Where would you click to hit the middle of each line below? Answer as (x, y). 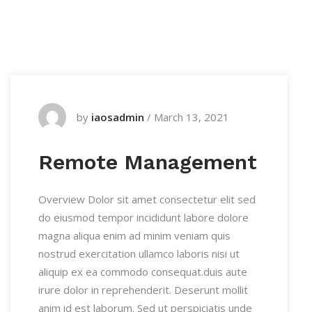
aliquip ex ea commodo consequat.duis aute (143, 272)
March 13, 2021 (192, 117)
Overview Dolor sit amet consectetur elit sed (147, 199)
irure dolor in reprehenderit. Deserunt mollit (143, 290)
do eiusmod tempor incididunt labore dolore (143, 217)
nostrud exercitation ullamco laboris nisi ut (139, 253)
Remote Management (148, 162)
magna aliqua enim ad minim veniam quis (134, 235)
